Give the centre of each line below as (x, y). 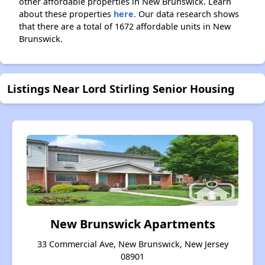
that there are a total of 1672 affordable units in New (125, 27)
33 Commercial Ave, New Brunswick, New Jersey (132, 244)
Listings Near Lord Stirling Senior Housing (121, 89)
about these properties (66, 14)
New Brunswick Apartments (132, 224)
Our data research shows (188, 14)
